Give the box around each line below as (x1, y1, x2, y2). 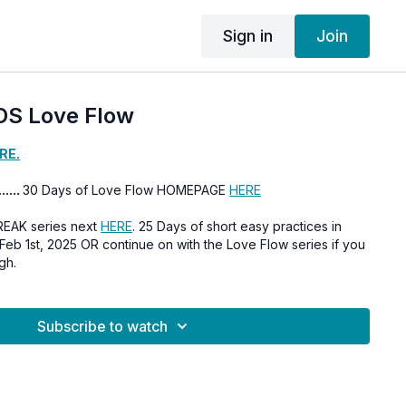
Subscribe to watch (37, 317, 169, 335)
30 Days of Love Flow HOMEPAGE (23, 182, 230, 198)
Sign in (222, 25, 273, 45)
